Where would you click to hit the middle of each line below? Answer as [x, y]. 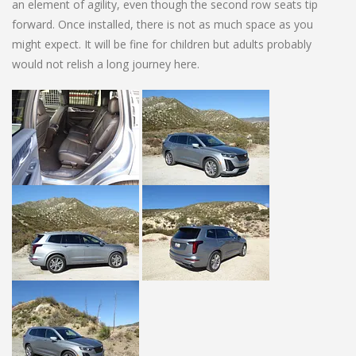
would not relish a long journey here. [106, 64]
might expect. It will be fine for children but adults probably [162, 44]
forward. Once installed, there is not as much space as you [163, 24]
